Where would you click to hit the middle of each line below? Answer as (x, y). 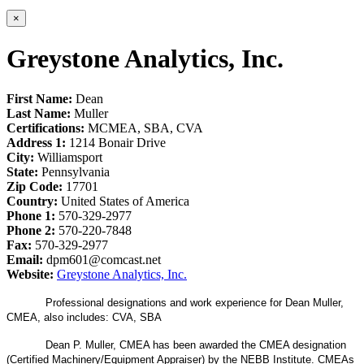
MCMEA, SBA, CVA (145, 128)
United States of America (125, 201)
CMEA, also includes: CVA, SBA (86, 317)
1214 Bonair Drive (117, 142)
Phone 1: (32, 215)
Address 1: (38, 142)
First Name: (41, 98)
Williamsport (70, 157)
